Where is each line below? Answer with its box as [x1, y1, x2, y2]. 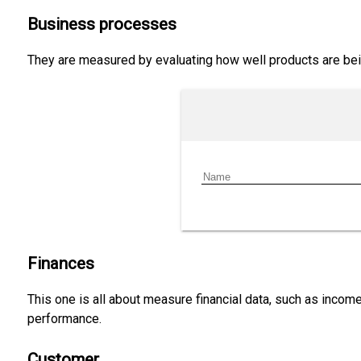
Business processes [27, 15, 176, 35]
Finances [27, 254, 94, 274]
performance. [27, 311, 102, 327]
